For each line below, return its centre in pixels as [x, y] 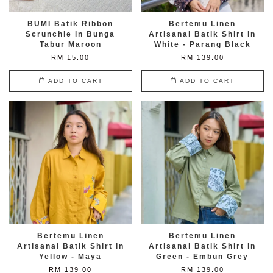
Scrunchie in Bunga [71, 34]
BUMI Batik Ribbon [71, 23]
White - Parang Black [202, 44]
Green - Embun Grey [203, 256]
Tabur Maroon [70, 44]
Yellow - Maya [71, 256]
